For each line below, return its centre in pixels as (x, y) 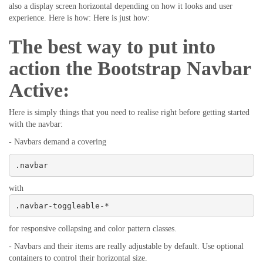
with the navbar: (36, 124)
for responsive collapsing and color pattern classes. (93, 229)
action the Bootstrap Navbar (130, 68)
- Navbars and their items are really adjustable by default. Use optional (126, 246)
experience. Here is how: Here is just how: (79, 18)
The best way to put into (112, 47)
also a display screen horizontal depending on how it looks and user (121, 6)
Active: (39, 90)
